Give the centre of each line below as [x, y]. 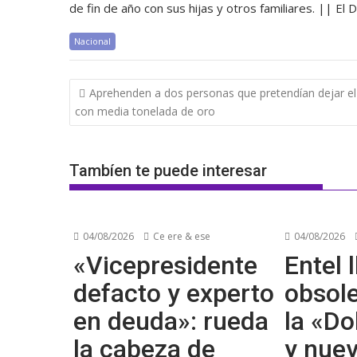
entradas [107, 129]
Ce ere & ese [180, 236]
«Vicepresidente [165, 265]
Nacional [92, 41]
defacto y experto [174, 293]
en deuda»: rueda [171, 321]
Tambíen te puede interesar [168, 171]
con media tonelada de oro [145, 111]
